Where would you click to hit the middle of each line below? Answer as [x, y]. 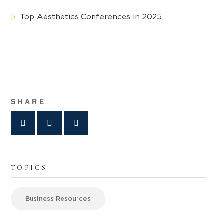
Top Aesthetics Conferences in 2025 [91, 17]
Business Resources [58, 199]
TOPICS [29, 168]
